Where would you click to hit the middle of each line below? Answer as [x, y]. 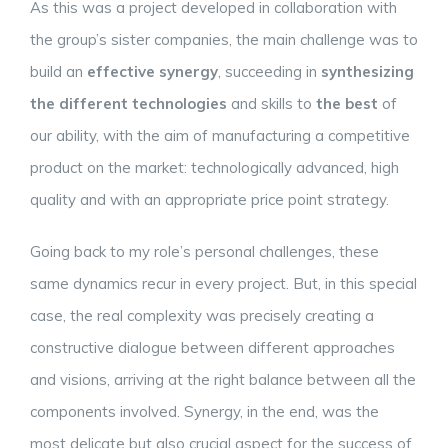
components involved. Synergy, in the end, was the [204, 412]
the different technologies [128, 104]
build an [58, 72]
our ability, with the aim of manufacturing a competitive [220, 136]
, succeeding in [269, 72]
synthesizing [367, 72]
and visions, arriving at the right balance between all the [223, 380]
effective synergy [152, 72]
